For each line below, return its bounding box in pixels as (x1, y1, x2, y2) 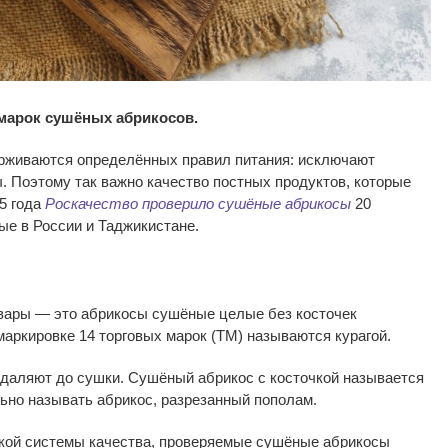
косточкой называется (270, 368, 424, 386)
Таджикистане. (98, 216, 199, 234)
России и (33, 216, 94, 234)
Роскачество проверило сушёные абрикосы (41, 194, 351, 212)
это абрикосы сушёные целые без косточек (50, 304, 357, 322)
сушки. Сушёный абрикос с (77, 368, 266, 386)
